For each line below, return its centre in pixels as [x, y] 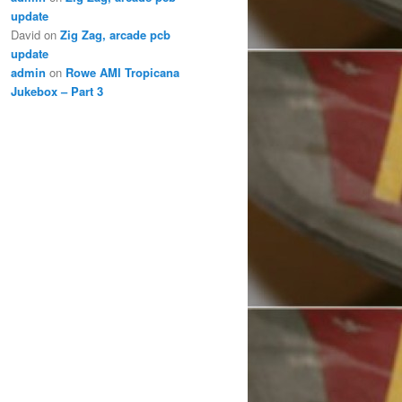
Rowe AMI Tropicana [122, 72]
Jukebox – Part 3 [57, 91]
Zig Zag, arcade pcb [115, 34]
